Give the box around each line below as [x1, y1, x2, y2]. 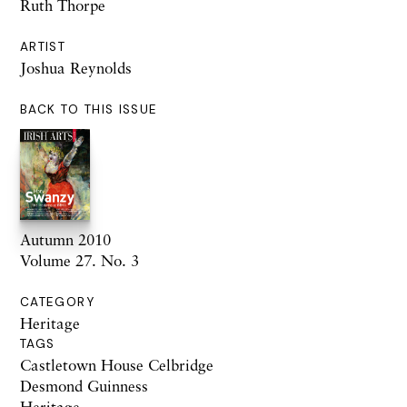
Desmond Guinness [20, 376, 148, 396]
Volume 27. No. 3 [20, 251, 139, 271]
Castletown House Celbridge [20, 355, 213, 375]
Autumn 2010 [20, 230, 111, 250]
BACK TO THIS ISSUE [20, 102, 158, 118]
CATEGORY [20, 294, 94, 311]
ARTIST [20, 39, 66, 55]
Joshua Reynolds [20, 58, 132, 78]
